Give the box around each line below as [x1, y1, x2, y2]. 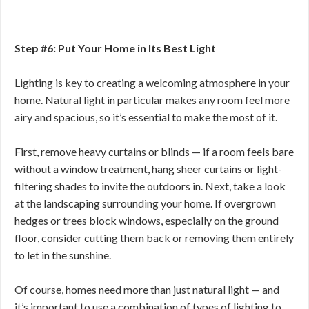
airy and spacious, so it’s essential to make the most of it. [14, 110, 279, 123]
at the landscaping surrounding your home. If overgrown [14, 197, 276, 210]
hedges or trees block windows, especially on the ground [14, 214, 279, 227]
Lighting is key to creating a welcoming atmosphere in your [14, 76, 290, 89]
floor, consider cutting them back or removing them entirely [14, 231, 294, 244]
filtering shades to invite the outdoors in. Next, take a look [14, 179, 286, 192]
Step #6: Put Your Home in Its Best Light [14, 41, 216, 54]
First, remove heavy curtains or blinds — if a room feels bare [14, 145, 294, 158]
